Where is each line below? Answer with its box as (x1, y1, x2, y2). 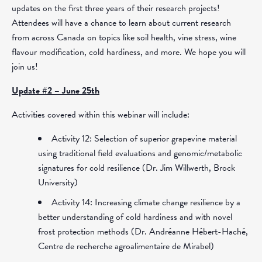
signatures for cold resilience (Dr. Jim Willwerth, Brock (38, 161, 235, 175)
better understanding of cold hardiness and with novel (38, 210, 232, 224)
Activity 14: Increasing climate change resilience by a (51, 195, 240, 209)
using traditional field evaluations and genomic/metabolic (38, 146, 242, 160)
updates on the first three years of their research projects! (12, 1, 220, 15)
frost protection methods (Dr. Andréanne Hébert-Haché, (38, 225, 248, 239)
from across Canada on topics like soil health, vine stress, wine (12, 30, 236, 44)
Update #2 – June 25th (12, 84, 99, 98)
